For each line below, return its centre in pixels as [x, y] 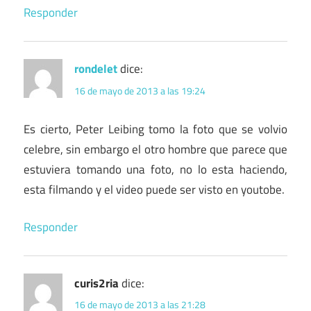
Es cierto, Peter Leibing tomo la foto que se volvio [155, 129]
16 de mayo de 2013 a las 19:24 [140, 90]
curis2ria [96, 284]
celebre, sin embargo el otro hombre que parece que [155, 149]
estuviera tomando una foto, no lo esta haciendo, [155, 169]
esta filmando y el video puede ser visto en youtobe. [154, 189]
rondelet [96, 69]
